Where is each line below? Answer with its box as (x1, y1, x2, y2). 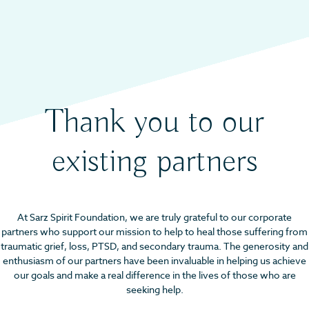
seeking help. (126, 283, 183, 297)
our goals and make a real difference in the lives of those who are (13, 268, 296, 282)
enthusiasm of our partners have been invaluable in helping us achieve (3, 254, 306, 268)
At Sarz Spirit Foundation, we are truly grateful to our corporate (17, 210, 292, 224)
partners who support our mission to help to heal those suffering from (1, 225, 308, 239)
